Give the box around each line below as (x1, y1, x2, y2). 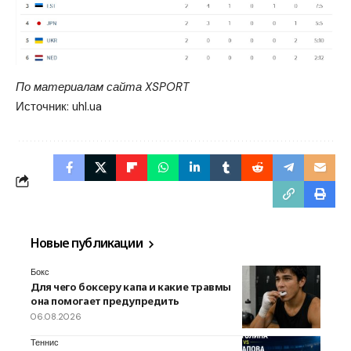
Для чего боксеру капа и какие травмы (31, 280, 231, 295)
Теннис (31, 337, 59, 349)
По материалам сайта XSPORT (16, 79, 189, 96)
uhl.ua (72, 99, 102, 115)
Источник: (16, 99, 72, 115)
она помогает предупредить (31, 294, 179, 309)
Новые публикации (31, 234, 146, 252)
